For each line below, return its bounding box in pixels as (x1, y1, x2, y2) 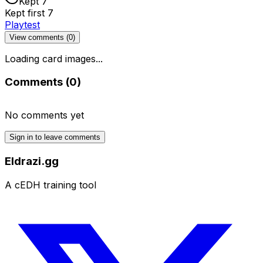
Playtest (5, 18, 40, 31)
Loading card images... (5, 52, 103, 65)
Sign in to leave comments (9, 133, 100, 142)
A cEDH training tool (5, 178, 96, 191)
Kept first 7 (5, 6, 53, 19)
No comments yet (5, 109, 84, 122)
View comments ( (9, 32, 69, 42)
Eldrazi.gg (5, 154, 59, 168)
